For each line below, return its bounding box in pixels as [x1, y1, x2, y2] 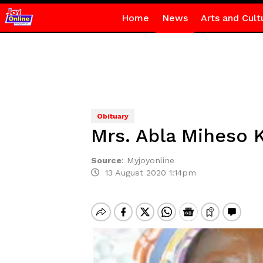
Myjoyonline [126, 156, 174, 165]
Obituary [96, 112, 129, 120]
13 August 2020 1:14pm [99, 168, 196, 177]
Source [90, 156, 122, 165]
